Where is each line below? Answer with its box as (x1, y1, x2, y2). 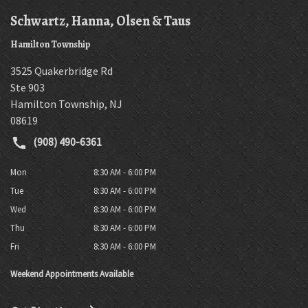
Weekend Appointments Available (10, 267, 133, 280)
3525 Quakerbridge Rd (10, 63, 113, 78)
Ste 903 (10, 80, 45, 94)
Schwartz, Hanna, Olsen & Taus (10, 11, 190, 30)
